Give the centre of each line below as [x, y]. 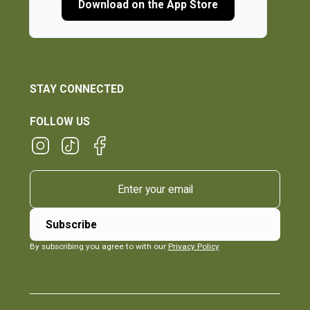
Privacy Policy [193, 246]
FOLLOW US [60, 121]
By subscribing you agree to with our [99, 246]
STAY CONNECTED [76, 89]
